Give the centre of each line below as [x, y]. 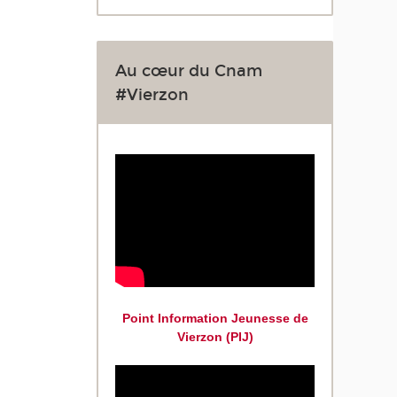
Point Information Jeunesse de [215, 319]
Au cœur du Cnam [189, 71]
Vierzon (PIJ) [215, 337]
